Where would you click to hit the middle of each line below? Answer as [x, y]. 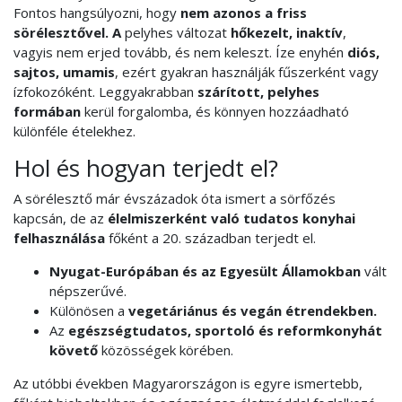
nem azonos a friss [244, 12]
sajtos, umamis [64, 71]
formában [47, 111]
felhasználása [59, 238]
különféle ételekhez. [74, 131]
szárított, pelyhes [258, 91]
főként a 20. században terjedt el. [210, 238]
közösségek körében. [166, 350]
